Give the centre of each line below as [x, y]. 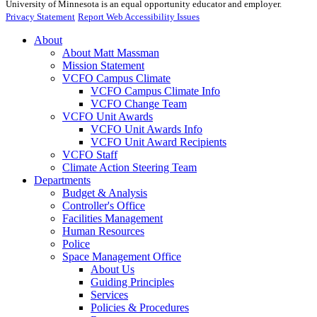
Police [76, 244]
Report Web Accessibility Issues [139, 17]
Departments [62, 180]
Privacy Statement [40, 17]
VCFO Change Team [139, 104]
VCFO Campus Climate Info [155, 91]
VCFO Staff [90, 155]
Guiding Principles [132, 282]
